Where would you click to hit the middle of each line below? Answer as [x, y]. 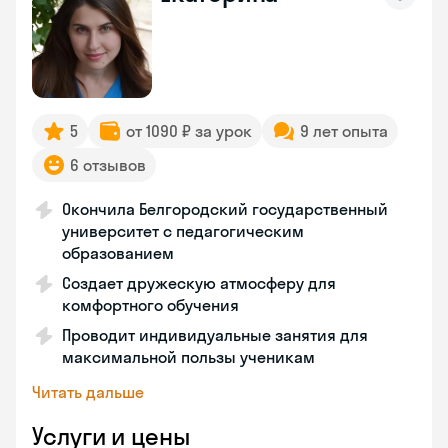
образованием [118, 253]
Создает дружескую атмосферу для [199, 283]
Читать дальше [88, 392]
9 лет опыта [344, 131]
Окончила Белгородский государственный [225, 209]
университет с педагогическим [183, 231]
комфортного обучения [150, 305]
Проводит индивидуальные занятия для [215, 335]
